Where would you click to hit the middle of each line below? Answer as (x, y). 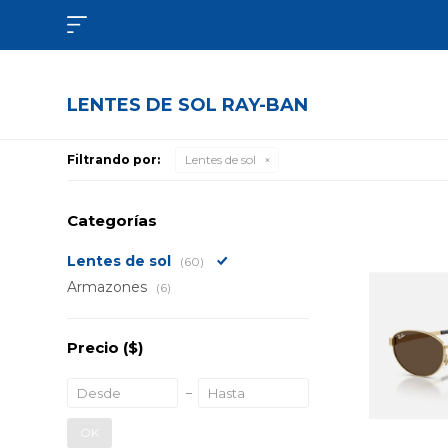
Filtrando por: (114, 159)
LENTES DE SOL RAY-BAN (188, 105)
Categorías (112, 220)
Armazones (109, 287)
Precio (95, 347)
